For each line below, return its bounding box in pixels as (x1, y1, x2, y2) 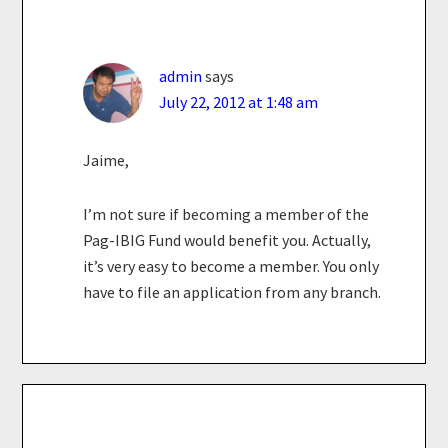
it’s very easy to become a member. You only (83, 255, 380, 276)
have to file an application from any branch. (83, 281, 382, 302)
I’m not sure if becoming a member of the (83, 203, 370, 224)
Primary (23, 383, 127, 422)
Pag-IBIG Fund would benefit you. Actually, (83, 229, 372, 250)
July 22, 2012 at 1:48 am (159, 91, 319, 112)
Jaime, (83, 149, 130, 170)
